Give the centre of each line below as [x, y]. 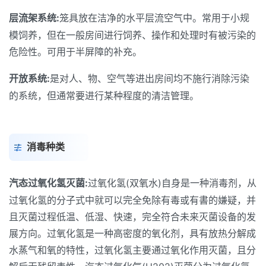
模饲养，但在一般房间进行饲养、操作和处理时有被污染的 [132, 35]
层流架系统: [34, 18]
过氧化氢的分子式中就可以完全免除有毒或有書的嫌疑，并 [132, 200]
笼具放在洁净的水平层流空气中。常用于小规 [154, 18]
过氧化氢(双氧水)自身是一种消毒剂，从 [172, 183]
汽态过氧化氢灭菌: [48, 183]
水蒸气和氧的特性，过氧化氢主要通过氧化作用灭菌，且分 [132, 250]
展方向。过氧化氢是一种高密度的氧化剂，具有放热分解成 [132, 233]
